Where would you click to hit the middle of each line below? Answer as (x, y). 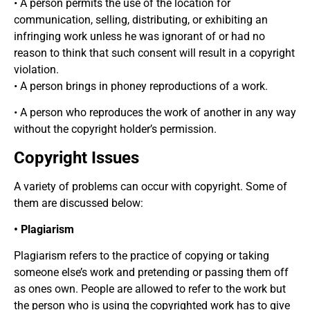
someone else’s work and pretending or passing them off (151, 273)
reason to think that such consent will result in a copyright (154, 53)
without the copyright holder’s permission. (115, 129)
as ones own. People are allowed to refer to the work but (150, 289)
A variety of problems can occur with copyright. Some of (151, 186)
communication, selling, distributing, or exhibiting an (141, 19)
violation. (36, 69)
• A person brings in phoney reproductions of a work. (141, 86)
